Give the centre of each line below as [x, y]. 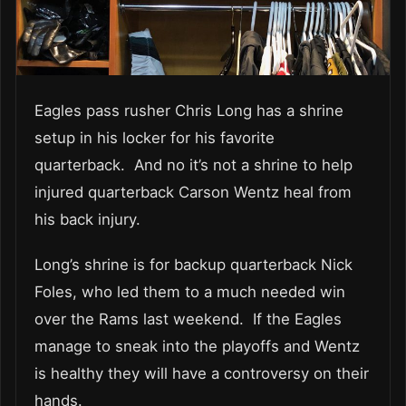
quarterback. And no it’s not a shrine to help [193, 164]
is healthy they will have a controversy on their [202, 373]
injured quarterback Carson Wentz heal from [193, 192]
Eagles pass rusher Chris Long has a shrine [189, 110]
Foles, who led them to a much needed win [190, 291]
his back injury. [92, 219]
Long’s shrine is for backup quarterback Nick [193, 264]
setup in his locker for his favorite [155, 137]
